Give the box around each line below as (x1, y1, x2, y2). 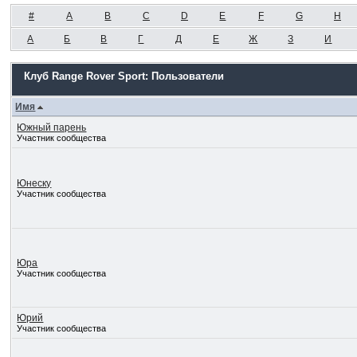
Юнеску (17, 178, 52, 189)
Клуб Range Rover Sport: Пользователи (24, 70, 225, 82)
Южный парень (17, 122, 87, 133)
